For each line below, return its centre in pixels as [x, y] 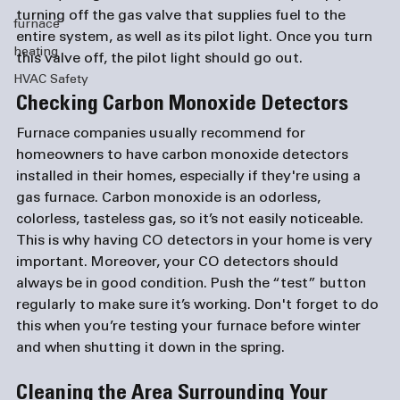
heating [36, 53]
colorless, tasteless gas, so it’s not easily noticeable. [192, 220]
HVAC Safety [51, 80]
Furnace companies [81, 134]
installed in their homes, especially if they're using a [190, 177]
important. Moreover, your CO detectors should [179, 262]
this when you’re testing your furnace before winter [190, 327]
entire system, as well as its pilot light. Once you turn [196, 37]
